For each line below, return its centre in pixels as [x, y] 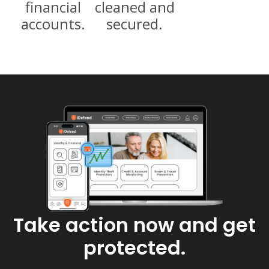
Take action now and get [134, 225]
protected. [134, 247]
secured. [134, 23]
